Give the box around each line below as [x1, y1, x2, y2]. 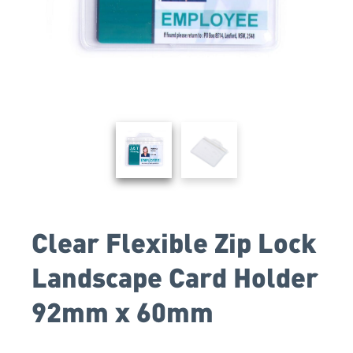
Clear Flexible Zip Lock [32, 225, 316, 258]
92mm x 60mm [32, 294, 214, 328]
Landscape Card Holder [32, 259, 318, 293]
